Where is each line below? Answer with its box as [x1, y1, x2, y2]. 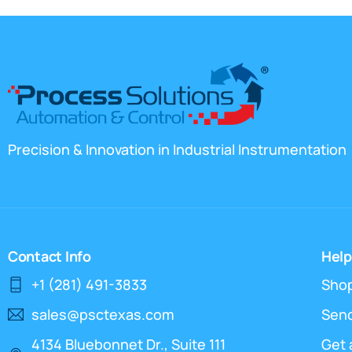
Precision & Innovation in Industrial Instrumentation [8, 140, 346, 159]
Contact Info [8, 247, 91, 266]
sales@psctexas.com [31, 305, 174, 324]
